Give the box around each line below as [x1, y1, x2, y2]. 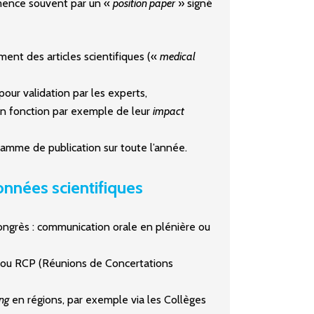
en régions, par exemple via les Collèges [9, 293, 206, 306]
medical [160, 50, 196, 63]
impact [153, 104, 184, 118]
